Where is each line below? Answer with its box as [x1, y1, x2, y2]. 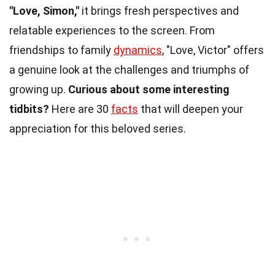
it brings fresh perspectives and [79, 4, 239, 17]
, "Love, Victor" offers [162, 43, 264, 56]
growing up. [9, 82, 68, 96]
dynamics [114, 43, 162, 56]
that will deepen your [138, 102, 243, 115]
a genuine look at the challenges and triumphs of [9, 63, 249, 76]
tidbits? [9, 102, 49, 115]
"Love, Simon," [9, 4, 79, 17]
